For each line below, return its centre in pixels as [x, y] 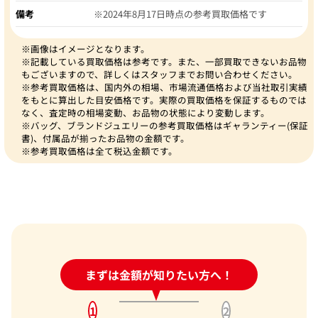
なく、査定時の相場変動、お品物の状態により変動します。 [146, 113]
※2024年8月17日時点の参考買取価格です [180, 14]
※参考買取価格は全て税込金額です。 [99, 151]
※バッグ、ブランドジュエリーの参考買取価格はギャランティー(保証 [165, 126]
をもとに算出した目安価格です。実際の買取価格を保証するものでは [164, 100]
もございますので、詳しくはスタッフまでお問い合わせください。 [159, 75]
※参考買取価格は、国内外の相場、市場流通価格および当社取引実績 [164, 87]
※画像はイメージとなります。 [86, 49]
